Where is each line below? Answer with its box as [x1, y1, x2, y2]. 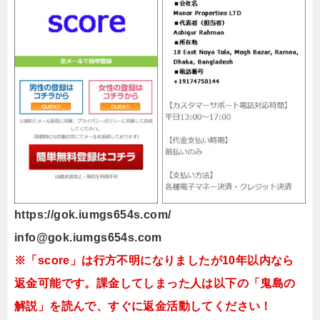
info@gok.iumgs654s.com [14, 231, 162, 244]
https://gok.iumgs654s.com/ [14, 209, 171, 221]
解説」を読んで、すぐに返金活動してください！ [14, 300, 272, 313]
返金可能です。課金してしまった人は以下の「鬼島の [14, 277, 296, 290]
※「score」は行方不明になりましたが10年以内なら [14, 254, 294, 267]
